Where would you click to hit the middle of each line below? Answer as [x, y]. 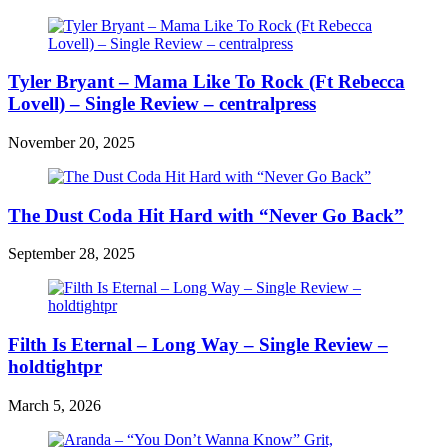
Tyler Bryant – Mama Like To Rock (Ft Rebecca [206, 82]
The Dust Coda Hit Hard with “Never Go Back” [206, 215]
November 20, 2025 [71, 142]
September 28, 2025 [71, 254]
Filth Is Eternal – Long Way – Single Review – [198, 345]
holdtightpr [55, 367]
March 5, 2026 [54, 405]
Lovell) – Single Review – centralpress [162, 104]
